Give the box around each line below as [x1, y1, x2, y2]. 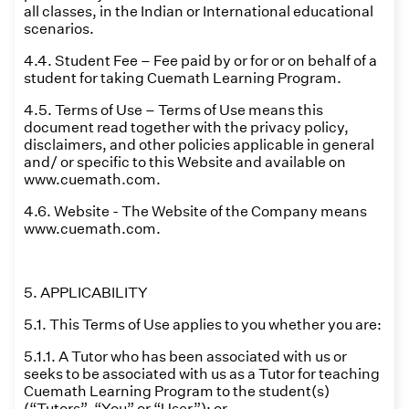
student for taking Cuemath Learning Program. [24, 69, 341, 87]
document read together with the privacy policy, [24, 119, 349, 136]
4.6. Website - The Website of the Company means [24, 203, 367, 220]
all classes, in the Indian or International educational [24, 3, 373, 20]
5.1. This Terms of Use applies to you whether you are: [24, 316, 382, 333]
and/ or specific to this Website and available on [24, 153, 346, 171]
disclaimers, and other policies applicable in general [24, 136, 374, 153]
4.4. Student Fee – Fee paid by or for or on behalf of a [24, 52, 377, 69]
